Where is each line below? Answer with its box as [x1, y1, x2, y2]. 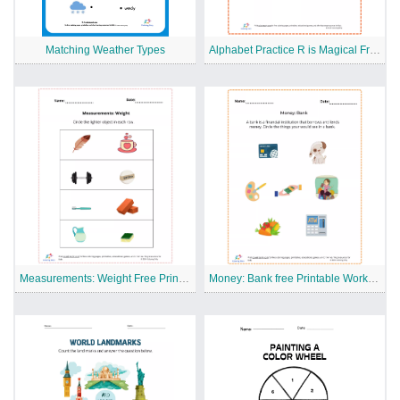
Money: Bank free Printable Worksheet [368, 272, 379, 286]
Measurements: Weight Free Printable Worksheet [179, 272, 189, 286]
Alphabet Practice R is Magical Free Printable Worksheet [370, 44, 380, 57]
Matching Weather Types [46, 44, 165, 57]
